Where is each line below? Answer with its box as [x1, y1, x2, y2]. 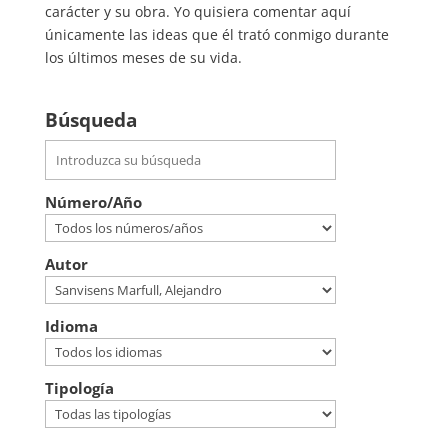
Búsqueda [44, 107, 137, 133]
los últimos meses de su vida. [44, 48, 242, 67]
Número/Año [44, 192, 142, 212]
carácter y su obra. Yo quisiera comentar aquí [44, 2, 351, 21]
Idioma [44, 316, 98, 336]
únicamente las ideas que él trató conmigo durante [44, 25, 389, 44]
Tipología [44, 378, 114, 398]
